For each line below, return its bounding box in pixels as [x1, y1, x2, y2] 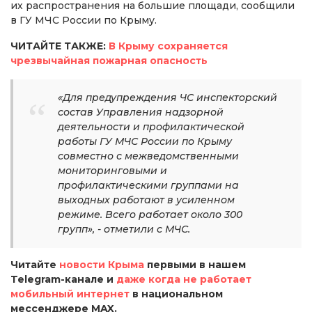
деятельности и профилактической [58, 120, 244, 133]
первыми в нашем [144, 258, 246, 271]
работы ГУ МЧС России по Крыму [58, 134, 232, 148]
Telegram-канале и [10, 272, 116, 286]
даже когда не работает [116, 272, 251, 286]
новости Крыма [59, 258, 144, 271]
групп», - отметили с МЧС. [58, 222, 190, 235]
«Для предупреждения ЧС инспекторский [58, 91, 277, 104]
